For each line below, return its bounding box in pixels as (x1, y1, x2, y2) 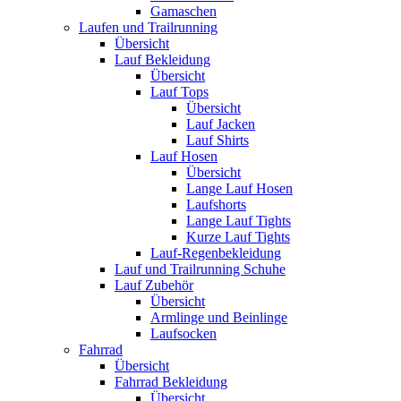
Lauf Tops (150, 83, 209, 99)
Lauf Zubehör (115, 277, 193, 293)
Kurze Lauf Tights (186, 228, 290, 244)
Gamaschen (150, 3, 217, 19)
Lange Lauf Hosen (186, 180, 293, 196)
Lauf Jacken (186, 115, 255, 132)
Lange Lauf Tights (186, 212, 291, 228)
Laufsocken (150, 325, 217, 341)
